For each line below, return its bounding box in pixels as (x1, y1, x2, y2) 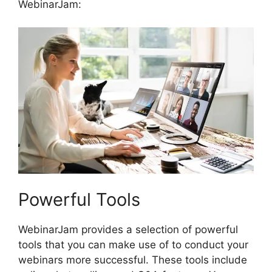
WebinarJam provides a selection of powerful (18, 223, 238, 236)
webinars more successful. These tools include (18, 253, 247, 266)
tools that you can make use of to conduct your (18, 238, 248, 251)
